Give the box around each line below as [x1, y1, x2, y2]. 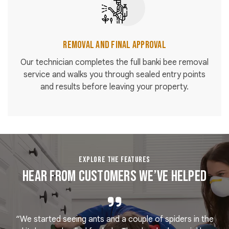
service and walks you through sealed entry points [24, 70, 205, 80]
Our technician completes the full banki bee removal [20, 57, 209, 68]
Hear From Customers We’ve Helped [22, 167, 207, 186]
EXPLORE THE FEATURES [79, 155, 150, 165]
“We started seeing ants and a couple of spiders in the [15, 214, 214, 225]
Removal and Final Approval [63, 39, 166, 52]
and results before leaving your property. [40, 82, 189, 93]
